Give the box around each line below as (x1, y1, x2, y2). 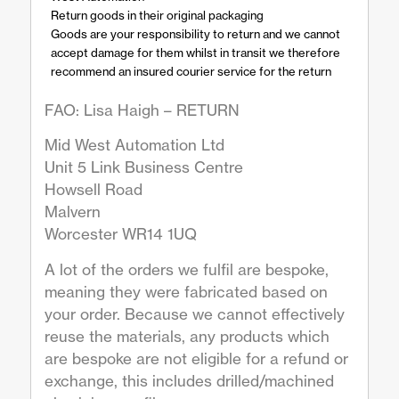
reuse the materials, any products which (44, 326, 330, 346)
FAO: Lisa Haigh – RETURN (44, 101, 240, 120)
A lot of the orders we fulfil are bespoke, (44, 259, 329, 279)
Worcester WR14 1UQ (44, 224, 197, 244)
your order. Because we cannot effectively (44, 304, 345, 323)
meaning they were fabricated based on (44, 281, 328, 301)
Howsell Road (44, 180, 142, 199)
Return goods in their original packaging (50, 8, 264, 23)
